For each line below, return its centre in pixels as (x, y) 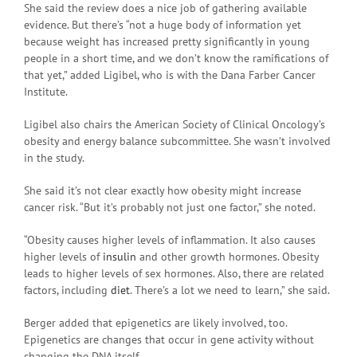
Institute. (46, 91)
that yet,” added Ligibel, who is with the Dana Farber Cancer (170, 75)
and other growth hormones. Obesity (228, 256)
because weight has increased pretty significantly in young (167, 41)
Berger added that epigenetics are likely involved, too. (155, 322)
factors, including (67, 290)
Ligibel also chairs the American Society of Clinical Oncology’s (175, 124)
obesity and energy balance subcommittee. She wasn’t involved (177, 141)
